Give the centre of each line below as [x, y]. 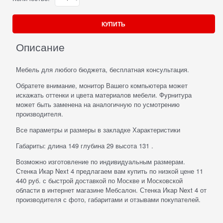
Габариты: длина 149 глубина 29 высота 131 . [85, 145]
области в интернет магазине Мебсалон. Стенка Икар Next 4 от [111, 190]
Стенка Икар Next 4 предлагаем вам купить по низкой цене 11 [110, 171]
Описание [40, 47]
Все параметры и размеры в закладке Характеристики [98, 129]
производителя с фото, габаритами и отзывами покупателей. [108, 199]
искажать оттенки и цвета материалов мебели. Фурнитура [104, 95]
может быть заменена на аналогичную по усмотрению [98, 104]
